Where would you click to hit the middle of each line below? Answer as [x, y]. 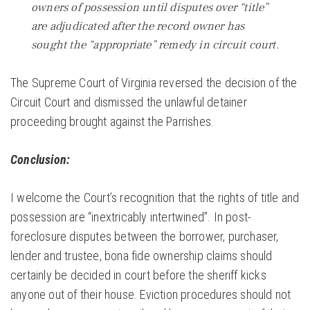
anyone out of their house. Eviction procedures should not [151, 295]
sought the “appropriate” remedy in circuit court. [155, 45]
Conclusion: [40, 160]
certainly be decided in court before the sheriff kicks [138, 275]
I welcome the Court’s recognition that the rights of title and [155, 198]
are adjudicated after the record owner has [138, 27]
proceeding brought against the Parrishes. [112, 122]
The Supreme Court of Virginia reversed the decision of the [154, 83]
